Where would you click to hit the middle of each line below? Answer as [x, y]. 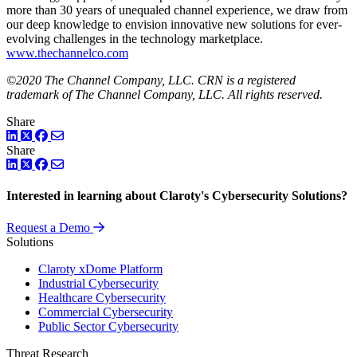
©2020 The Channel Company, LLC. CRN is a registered [151, 80]
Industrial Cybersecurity [98, 283]
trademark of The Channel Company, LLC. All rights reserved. [165, 95]
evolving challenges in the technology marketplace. [135, 39]
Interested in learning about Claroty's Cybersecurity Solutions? [177, 196]
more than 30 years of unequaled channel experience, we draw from [177, 10]
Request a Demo [48, 227]
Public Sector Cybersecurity [108, 326]
